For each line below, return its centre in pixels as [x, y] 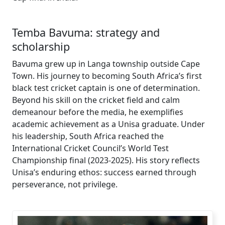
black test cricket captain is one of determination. [106, 88]
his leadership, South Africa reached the [88, 136]
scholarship [41, 46]
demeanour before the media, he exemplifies [98, 112]
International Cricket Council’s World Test [90, 148]
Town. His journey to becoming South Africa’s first [107, 76]
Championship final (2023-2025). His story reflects [106, 160]
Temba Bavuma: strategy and [86, 32]
